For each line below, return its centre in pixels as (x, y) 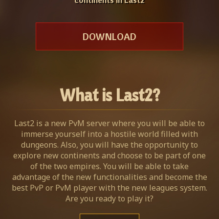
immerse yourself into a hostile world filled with (109, 134)
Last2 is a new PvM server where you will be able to (109, 123)
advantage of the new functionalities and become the (109, 177)
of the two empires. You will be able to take (109, 166)
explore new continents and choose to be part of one (109, 155)
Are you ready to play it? (109, 198)
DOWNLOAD (109, 36)
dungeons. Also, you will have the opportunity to (109, 144)
